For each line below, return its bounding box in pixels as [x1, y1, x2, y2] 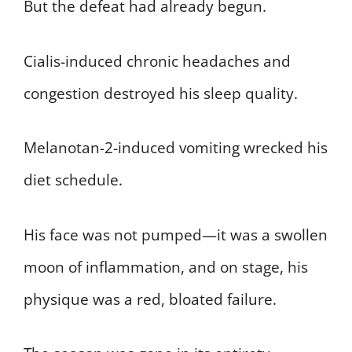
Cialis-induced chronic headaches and [24, 50, 291, 71]
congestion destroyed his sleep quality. [24, 82, 298, 104]
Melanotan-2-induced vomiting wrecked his [24, 137, 328, 159]
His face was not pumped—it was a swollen [24, 224, 328, 245]
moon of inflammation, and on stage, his [24, 256, 308, 277]
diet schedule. [24, 170, 123, 191]
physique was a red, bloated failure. [24, 288, 277, 310]
